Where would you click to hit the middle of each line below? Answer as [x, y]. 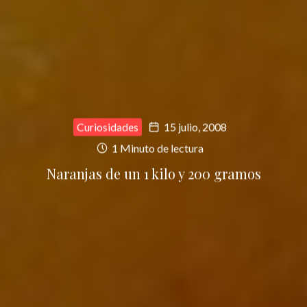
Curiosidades [108, 127]
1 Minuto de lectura [157, 148]
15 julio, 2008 [195, 127]
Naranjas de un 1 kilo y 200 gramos [153, 173]
